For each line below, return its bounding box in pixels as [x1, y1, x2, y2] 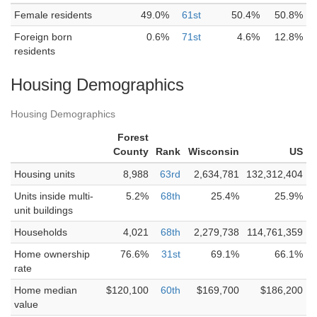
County [113, 146, 149, 157]
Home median [14, 284, 77, 296]
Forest [117, 132, 149, 143]
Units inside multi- [14, 190, 93, 202]
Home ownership [14, 248, 90, 260]
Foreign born [14, 31, 72, 42]
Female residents [14, 9, 92, 21]
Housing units [14, 168, 75, 180]
